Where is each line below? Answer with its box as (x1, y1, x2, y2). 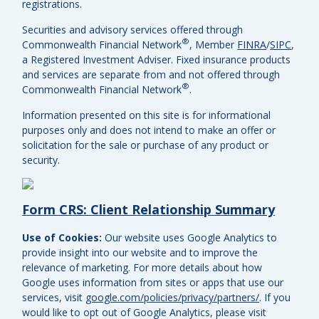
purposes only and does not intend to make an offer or (22, 123, 276, 137)
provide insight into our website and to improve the (22, 246, 258, 260)
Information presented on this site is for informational (22, 108, 271, 122)
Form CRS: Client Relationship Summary (22, 201, 276, 219)
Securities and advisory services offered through (22, 23, 244, 37)
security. (22, 153, 61, 167)
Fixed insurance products (176, 53, 291, 67)
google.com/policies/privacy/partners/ (85, 291, 260, 305)
